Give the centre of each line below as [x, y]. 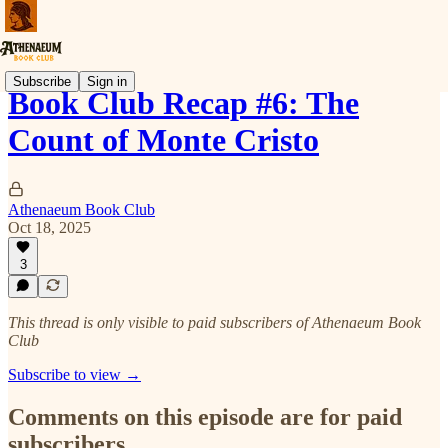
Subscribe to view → [74, 374]
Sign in [107, 81]
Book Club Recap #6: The [183, 103]
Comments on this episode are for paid [205, 416]
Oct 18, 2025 [49, 227]
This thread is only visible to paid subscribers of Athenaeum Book [214, 322]
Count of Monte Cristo [163, 140]
